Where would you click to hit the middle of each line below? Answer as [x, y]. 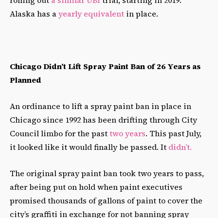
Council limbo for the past [60, 133]
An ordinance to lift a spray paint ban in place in [100, 106]
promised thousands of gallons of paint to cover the [106, 200]
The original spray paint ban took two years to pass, [107, 173]
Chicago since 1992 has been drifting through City [103, 119]
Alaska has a [34, 13]
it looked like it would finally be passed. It [89, 147]
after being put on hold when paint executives [96, 187]
